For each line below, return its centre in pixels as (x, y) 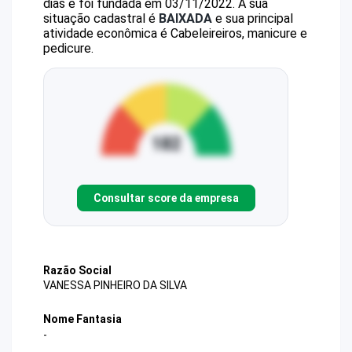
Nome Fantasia (82, 319)
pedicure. (68, 48)
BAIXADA (185, 18)
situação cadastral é (101, 18)
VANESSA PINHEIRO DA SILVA (115, 286)
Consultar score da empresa (166, 198)
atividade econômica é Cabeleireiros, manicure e (175, 33)
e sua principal (253, 18)
